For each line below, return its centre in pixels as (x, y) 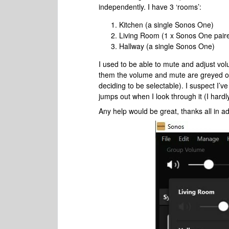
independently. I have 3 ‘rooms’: (150, 7)
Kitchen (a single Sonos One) (166, 25)
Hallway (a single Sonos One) (167, 46)
